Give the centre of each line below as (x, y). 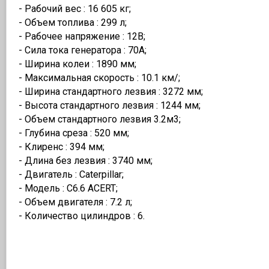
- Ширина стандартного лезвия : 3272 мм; (111, 91)
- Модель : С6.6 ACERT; (68, 188)
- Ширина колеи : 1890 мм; (77, 64)
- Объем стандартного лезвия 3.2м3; (100, 119)
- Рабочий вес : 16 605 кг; (75, 8)
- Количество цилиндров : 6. (82, 216)
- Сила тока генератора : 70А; (83, 50)
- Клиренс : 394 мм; (62, 147)
